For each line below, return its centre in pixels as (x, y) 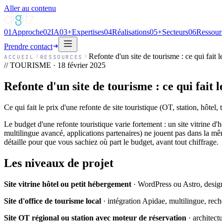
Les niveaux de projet (59, 163)
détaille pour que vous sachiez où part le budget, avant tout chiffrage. (111, 142)
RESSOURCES (61, 57)
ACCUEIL (19, 57)
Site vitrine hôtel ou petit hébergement (68, 184)
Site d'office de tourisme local (53, 201)
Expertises (88, 32)
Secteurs (175, 32)
